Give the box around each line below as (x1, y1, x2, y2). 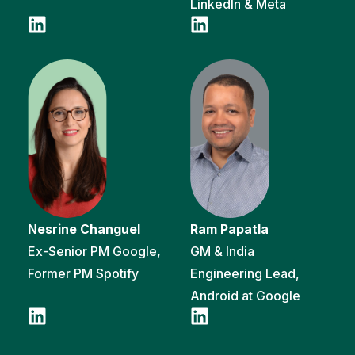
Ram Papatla (190, 220, 272, 237)
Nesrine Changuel (28, 220, 143, 237)
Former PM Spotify (28, 265, 139, 281)
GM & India (190, 242, 254, 259)
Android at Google (190, 287, 300, 303)
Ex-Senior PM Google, (28, 242, 161, 259)
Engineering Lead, (190, 265, 300, 281)
